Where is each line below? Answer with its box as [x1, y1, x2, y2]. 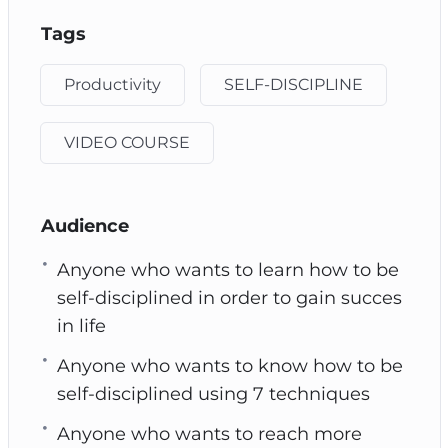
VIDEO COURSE [63, 132, 190, 152]
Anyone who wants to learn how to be [56, 258, 399, 281]
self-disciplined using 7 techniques [56, 382, 370, 405]
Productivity [63, 74, 161, 94]
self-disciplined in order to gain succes [56, 286, 402, 309]
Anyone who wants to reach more [56, 422, 362, 445]
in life [56, 314, 106, 337]
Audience [40, 214, 129, 237]
